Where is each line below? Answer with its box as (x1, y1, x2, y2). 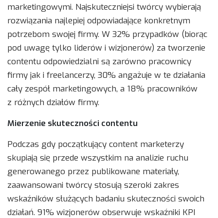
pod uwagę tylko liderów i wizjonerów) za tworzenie (7, 42, 205, 54)
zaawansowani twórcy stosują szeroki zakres (7, 180, 179, 191)
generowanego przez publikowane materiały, (7, 166, 179, 178)
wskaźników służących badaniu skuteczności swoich (7, 193, 204, 205)
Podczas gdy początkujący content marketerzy (7, 139, 184, 150)
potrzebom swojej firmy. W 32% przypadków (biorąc (7, 29, 207, 40)
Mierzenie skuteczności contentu (7, 118, 138, 129)
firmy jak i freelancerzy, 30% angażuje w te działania (7, 70, 205, 81)
